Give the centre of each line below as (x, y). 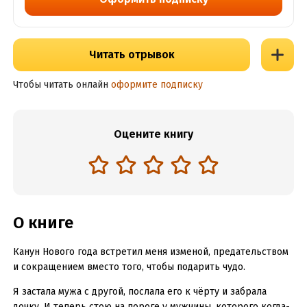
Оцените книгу (153, 134)
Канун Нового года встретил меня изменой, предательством (150, 252)
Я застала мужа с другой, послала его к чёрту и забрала (139, 292)
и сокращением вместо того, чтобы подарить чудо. (129, 267)
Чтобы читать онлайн (60, 85)
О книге (43, 223)
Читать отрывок (132, 54)
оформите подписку (157, 85)
